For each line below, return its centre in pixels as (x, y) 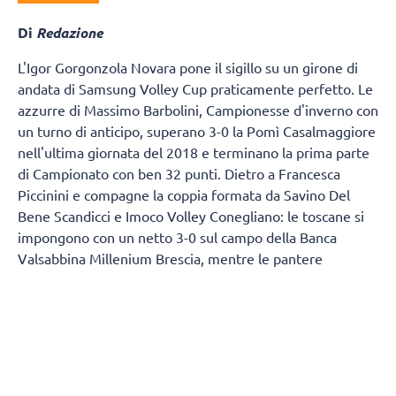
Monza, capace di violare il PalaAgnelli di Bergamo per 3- (195, 343)
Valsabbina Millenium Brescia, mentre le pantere (170, 258)
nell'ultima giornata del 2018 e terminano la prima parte (194, 152)
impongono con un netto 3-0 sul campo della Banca (177, 236)
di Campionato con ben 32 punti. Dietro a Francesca (179, 173)
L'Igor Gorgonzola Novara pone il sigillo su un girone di (188, 67)
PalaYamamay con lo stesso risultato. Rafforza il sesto (186, 300)
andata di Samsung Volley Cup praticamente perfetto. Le (195, 88)
